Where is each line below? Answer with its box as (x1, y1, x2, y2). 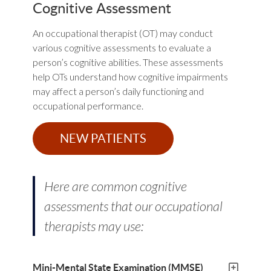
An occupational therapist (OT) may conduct (32, 27, 213, 39)
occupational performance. (32, 99, 143, 111)
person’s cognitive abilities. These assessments (32, 56, 223, 68)
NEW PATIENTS (59, 131, 146, 145)
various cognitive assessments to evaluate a (32, 41, 211, 53)
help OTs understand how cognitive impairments (32, 70, 228, 82)
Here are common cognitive (44, 177, 187, 194)
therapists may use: (44, 217, 143, 234)
